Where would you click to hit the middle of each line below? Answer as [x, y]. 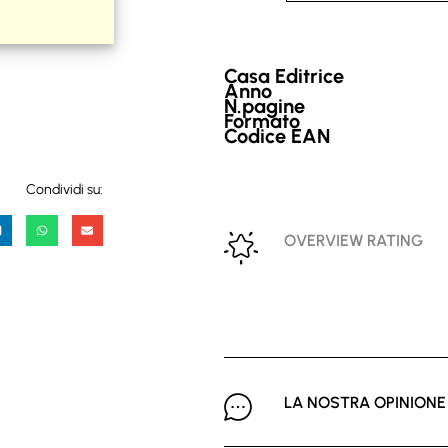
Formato [262, 120]
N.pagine [264, 105]
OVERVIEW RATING [353, 240]
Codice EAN [277, 135]
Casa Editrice [284, 76]
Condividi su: [64, 190]
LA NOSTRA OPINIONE [365, 402]
